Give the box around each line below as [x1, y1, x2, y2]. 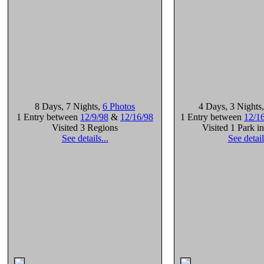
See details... [61, 133, 108, 143]
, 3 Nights [225, 101, 262, 111]
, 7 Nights [61, 101, 98, 111]
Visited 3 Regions [52, 123, 118, 133]
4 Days [199, 101, 225, 111]
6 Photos [103, 101, 135, 111]
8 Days [35, 101, 61, 111]
